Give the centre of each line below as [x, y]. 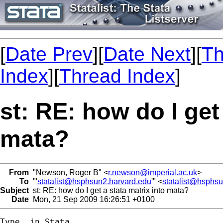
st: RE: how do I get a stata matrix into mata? [109, 190]
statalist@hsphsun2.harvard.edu [94, 181]
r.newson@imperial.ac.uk [153, 172]
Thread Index [117, 76]
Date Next [147, 54]
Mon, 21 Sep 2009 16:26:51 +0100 [92, 199]
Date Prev [49, 54]
